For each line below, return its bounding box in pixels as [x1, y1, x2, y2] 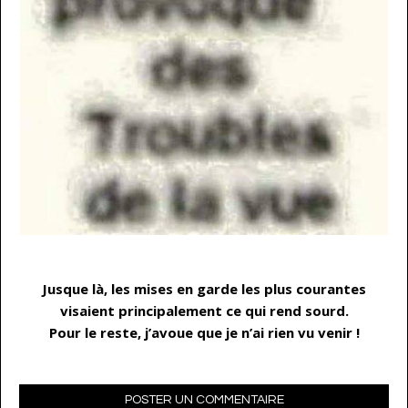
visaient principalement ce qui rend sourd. [59, 301, 349, 320]
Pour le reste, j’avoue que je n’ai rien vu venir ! [48, 322, 360, 342]
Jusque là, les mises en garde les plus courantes [42, 279, 366, 298]
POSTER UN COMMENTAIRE [124, 393, 284, 406]
